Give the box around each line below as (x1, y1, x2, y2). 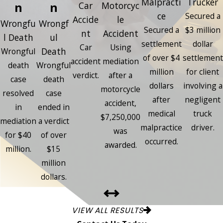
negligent (185, 94, 221, 105)
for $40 (5, 129, 31, 140)
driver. (191, 121, 215, 133)
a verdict (38, 115, 69, 126)
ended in (37, 101, 70, 112)
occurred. (144, 135, 178, 147)
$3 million (185, 24, 221, 35)
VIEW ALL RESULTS (72, 205, 143, 216)
